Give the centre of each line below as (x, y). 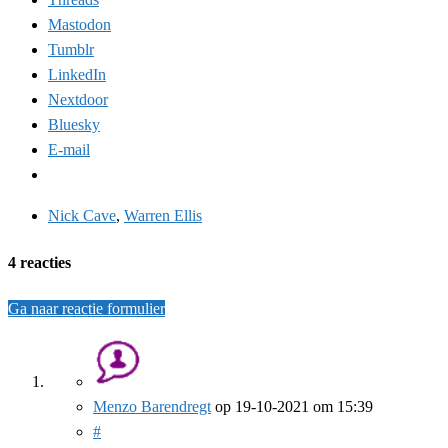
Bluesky (74, 125)
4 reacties (39, 262)
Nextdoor (78, 100)
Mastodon (79, 25)
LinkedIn (77, 75)
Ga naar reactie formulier (86, 308)
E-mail (69, 150)
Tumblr (71, 50)
